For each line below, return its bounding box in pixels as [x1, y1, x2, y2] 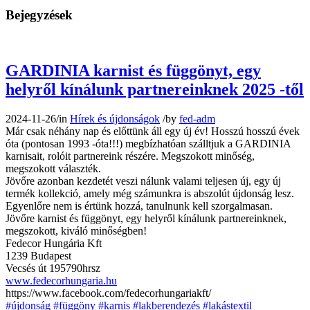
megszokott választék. [6, 163, 101, 175]
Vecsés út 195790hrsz [6, 262, 100, 275]
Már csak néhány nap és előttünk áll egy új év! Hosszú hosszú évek [6, 125, 300, 138]
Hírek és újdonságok [70, 113, 160, 125]
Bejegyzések [6, 7, 73, 22]
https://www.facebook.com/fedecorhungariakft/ [6, 287, 211, 300]
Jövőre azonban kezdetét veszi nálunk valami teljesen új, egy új [6, 175, 281, 188]
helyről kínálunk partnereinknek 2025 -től [6, 80, 304, 99]
